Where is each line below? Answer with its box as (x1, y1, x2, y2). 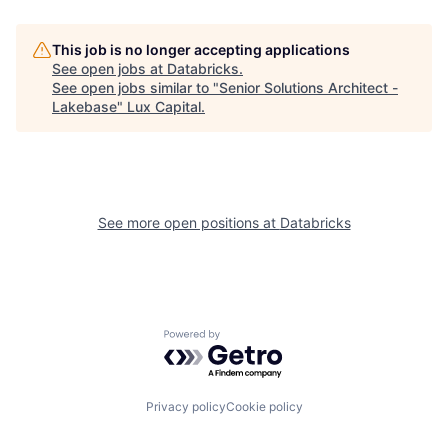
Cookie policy (225, 399, 303, 414)
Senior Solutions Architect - (219, 79, 398, 96)
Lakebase (52, 98, 117, 115)
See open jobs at (52, 60, 167, 77)
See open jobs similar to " (52, 79, 219, 96)
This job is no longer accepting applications (52, 41, 350, 58)
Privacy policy (145, 399, 226, 414)
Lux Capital (127, 98, 201, 115)
